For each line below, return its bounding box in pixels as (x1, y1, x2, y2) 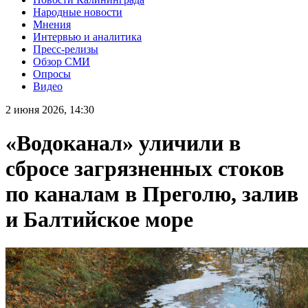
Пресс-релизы (33, 43, 98, 55)
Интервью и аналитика (33, 30, 142, 43)
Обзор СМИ (33, 55, 90, 67)
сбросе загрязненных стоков (5, 156, 284, 181)
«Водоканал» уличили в (5, 131, 241, 156)
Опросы (33, 67, 71, 80)
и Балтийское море (5, 207, 193, 232)
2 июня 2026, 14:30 (5, 103, 94, 115)
